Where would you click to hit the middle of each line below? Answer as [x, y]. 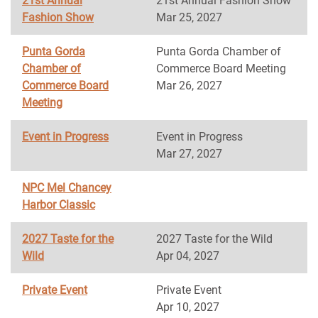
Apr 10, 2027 [188, 307]
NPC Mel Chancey [67, 188]
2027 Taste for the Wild [214, 239]
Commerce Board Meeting [221, 68]
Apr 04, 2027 [188, 256]
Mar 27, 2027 [189, 154]
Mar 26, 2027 [189, 86]
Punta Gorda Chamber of [219, 51]
